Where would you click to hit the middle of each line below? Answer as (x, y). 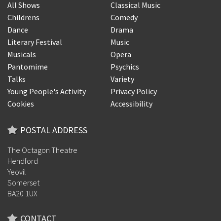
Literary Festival (35, 42)
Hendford (23, 161)
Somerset (23, 182)
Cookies (21, 103)
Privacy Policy (134, 91)
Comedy (124, 17)
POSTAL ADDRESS (54, 130)
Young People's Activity (47, 91)
